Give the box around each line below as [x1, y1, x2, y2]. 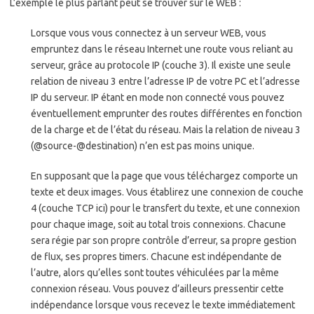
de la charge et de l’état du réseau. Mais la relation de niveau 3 [31, 124, 301, 136]
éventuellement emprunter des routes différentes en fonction [31, 108, 302, 120]
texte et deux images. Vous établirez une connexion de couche [31, 186, 303, 198]
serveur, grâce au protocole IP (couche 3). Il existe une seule [31, 60, 291, 71]
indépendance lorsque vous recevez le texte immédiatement [31, 299, 295, 311]
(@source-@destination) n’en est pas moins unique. [31, 140, 254, 152]
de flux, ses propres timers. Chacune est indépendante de [31, 251, 282, 263]
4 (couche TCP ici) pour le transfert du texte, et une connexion [31, 203, 300, 214]
